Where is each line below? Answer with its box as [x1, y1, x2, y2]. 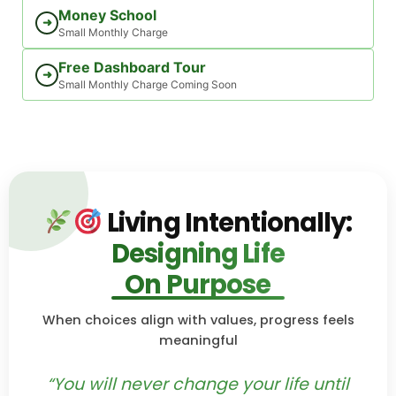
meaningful [158, 331, 238, 349]
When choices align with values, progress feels [42, 311, 354, 329]
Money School [58, 6, 156, 24]
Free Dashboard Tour [58, 58, 206, 76]
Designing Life [111, 235, 285, 271]
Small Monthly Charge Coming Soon [58, 78, 237, 91]
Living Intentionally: [102, 204, 353, 240]
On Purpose [125, 266, 271, 302]
